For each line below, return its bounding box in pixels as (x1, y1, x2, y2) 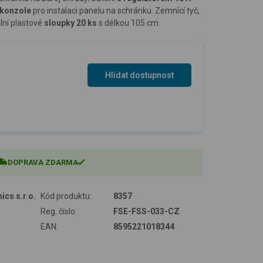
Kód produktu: (40, 191, 92, 201)
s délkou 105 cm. (97, 18, 160, 28)
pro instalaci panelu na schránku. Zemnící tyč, (31, 5, 200, 15)
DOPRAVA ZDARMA (7, 157, 78, 167)
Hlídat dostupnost (105, 70, 174, 80)
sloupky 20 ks (44, 18, 97, 28)
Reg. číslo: (40, 206, 77, 216)
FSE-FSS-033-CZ (113, 206, 180, 216)
